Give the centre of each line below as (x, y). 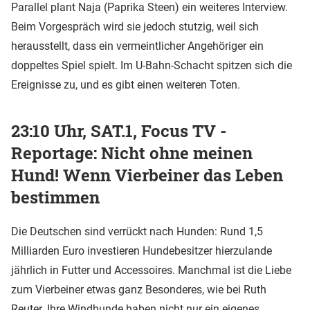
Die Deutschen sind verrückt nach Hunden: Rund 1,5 (137, 231)
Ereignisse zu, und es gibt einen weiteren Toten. (126, 85)
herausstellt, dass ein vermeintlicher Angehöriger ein (137, 46)
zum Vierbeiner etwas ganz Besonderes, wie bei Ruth (139, 289)
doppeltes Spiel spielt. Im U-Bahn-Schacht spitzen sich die (152, 65)
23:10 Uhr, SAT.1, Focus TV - (119, 130)
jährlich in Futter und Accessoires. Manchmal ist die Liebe (151, 270)
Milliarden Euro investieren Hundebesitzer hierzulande (142, 250)
